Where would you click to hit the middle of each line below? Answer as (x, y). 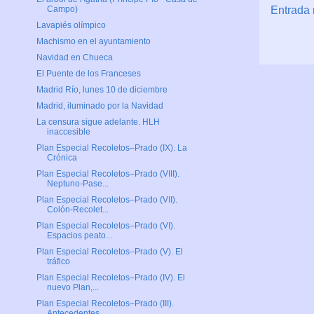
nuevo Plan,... (73, 288)
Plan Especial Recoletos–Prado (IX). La (111, 148)
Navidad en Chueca (74, 58)
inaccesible (68, 132)
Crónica (62, 158)
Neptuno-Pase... (77, 184)
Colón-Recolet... (77, 210)
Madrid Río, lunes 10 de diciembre (102, 90)
